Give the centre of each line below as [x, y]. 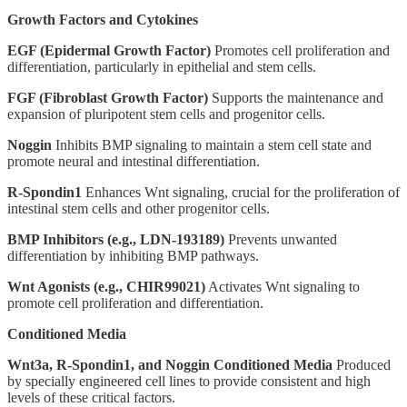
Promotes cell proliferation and [300, 50]
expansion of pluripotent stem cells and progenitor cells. [166, 114]
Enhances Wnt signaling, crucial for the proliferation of [241, 192]
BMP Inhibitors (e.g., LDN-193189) [116, 239]
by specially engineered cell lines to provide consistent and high [189, 381]
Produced [362, 364]
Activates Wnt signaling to [283, 286]
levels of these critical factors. [91, 397]
